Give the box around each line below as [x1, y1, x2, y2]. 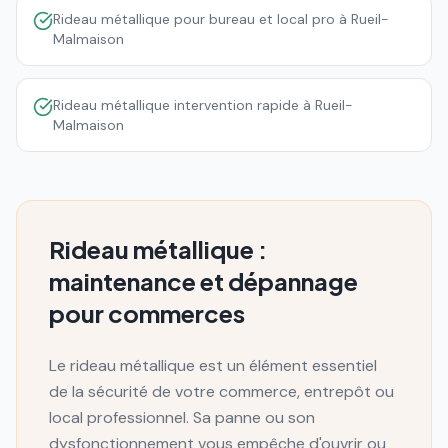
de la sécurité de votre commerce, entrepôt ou [49, 381, 394, 402]
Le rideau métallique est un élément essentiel [49, 355, 377, 376]
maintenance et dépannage [49, 266, 358, 296]
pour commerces [49, 298, 245, 328]
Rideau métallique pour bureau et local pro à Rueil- [53, 10, 389, 28]
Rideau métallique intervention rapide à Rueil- [53, 96, 353, 114]
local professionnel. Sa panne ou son [49, 407, 315, 428]
